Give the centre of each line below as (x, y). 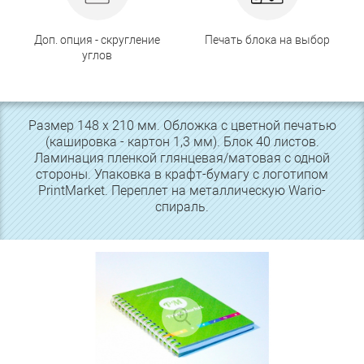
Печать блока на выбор (267, 40)
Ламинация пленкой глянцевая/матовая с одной (182, 158)
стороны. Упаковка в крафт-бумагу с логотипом (182, 175)
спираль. (182, 207)
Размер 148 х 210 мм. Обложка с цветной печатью (182, 126)
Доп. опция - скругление (97, 40)
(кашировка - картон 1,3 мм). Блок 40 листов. (182, 142)
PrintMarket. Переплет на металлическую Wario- (182, 191)
